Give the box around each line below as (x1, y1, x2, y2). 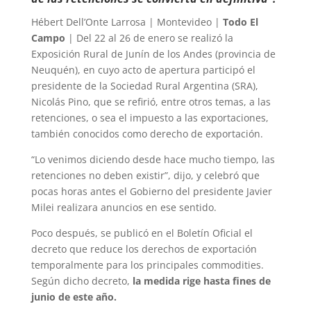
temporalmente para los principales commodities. (31, 258, 264, 272)
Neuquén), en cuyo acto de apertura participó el (31, 63, 255, 77)
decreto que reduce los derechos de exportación (31, 242, 257, 256)
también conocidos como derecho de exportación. (31, 127, 263, 141)
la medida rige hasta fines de (132, 274, 271, 288)
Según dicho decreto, (31, 274, 133, 288)
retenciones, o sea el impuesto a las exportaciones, (31, 111, 269, 125)
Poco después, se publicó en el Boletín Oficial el (31, 226, 253, 240)
